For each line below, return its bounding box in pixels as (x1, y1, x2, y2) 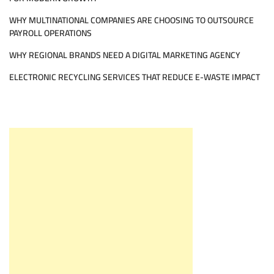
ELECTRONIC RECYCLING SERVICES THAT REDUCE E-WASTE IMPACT (9, 69, 260, 86)
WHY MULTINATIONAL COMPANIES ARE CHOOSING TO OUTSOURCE (9, 12, 254, 29)
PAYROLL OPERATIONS (9, 25, 92, 42)
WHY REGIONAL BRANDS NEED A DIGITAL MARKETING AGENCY (9, 47, 240, 64)
